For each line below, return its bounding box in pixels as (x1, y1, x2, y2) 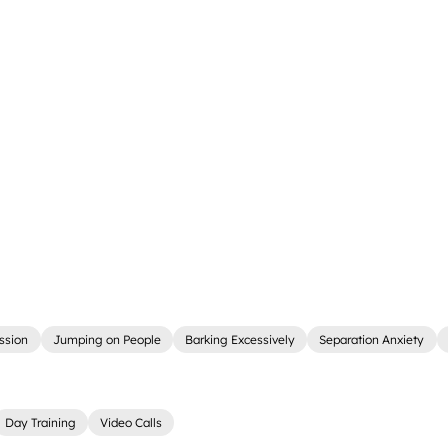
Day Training (4, 415, 76, 431)
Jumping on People (52, 332, 161, 348)
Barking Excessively (185, 332, 296, 348)
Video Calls (100, 415, 163, 431)
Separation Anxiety (319, 332, 425, 348)
